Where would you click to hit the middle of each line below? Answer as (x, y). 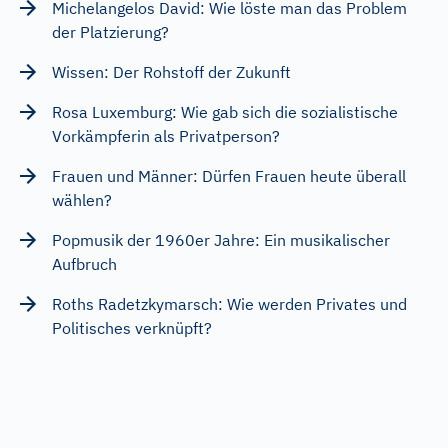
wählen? (82, 199)
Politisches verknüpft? (132, 327)
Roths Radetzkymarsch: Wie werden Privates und (229, 303)
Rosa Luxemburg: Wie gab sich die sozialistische (225, 111)
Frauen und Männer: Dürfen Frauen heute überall (229, 175)
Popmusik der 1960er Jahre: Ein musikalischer (221, 239)
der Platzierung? (110, 31)
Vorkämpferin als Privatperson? (166, 135)
